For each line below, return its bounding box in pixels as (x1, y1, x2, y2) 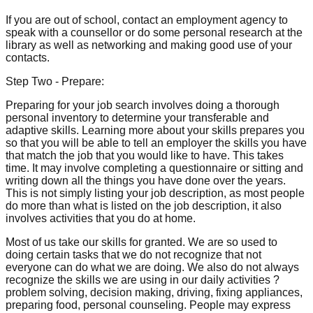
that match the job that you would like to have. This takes (6, 149, 284, 161)
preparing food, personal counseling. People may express (6, 298, 291, 311)
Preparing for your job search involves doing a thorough (6, 99, 279, 111)
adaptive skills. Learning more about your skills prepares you (6, 124, 305, 136)
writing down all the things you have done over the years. (6, 174, 286, 187)
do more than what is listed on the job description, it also (6, 199, 282, 212)
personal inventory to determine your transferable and (6, 111, 269, 124)
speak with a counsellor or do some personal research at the (6, 26, 303, 38)
